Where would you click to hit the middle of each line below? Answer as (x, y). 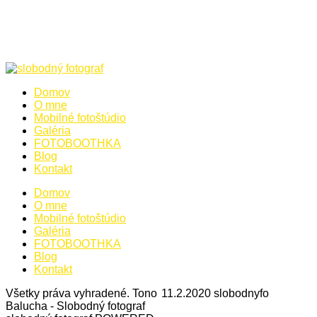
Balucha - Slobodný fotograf (75, 306)
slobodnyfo (241, 293)
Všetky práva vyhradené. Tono (81, 293)
